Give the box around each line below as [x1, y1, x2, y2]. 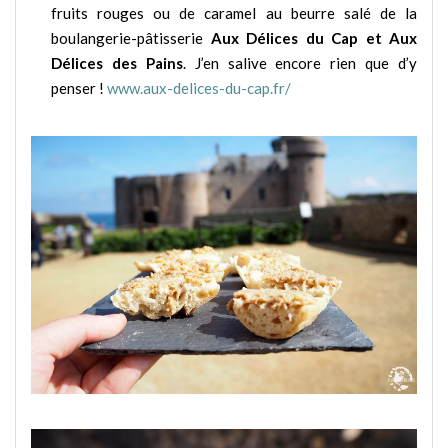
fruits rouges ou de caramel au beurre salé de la [51, 4, 417, 23]
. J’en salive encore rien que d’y [182, 54, 417, 73]
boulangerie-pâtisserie [51, 29, 211, 48]
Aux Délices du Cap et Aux [210, 29, 417, 48]
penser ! [51, 79, 107, 98]
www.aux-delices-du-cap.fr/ [107, 79, 291, 98]
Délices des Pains [51, 54, 183, 73]
